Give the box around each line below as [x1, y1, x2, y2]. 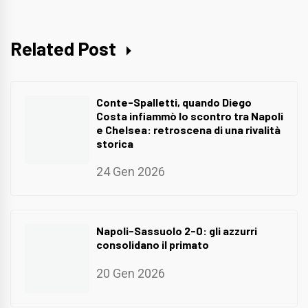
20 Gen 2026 [96, 266, 165, 281]
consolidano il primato [96, 238, 209, 252]
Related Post [10, 36, 120, 59]
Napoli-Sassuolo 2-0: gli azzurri [96, 224, 257, 238]
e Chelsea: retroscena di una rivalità [96, 122, 280, 136]
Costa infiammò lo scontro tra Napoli [96, 109, 283, 122]
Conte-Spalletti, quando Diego [96, 95, 252, 109]
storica [96, 136, 133, 150]
